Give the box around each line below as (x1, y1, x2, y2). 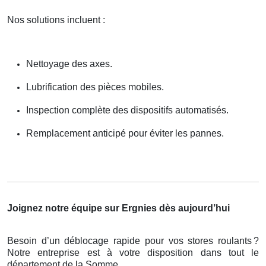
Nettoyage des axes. (26, 58, 112, 69)
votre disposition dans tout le (112, 247, 259, 258)
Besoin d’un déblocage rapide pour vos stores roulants (7, 235, 252, 246)
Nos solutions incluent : (7, 14, 105, 25)
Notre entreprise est (7, 247, 107, 258)
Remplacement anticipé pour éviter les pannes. (26, 128, 224, 138)
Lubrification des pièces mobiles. (26, 81, 164, 92)
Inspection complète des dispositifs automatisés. (26, 104, 229, 115)
